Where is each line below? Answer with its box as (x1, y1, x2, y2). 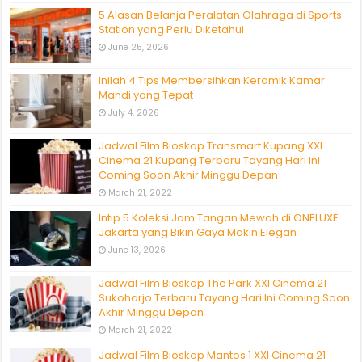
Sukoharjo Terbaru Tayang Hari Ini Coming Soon (99, 290, 351, 306)
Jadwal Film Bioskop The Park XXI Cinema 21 (99, 276, 327, 292)
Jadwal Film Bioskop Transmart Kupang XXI (99, 138, 323, 154)
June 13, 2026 (108, 244, 166, 257)
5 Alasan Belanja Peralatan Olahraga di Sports (99, 6, 343, 23)
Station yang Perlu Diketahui (99, 21, 245, 37)
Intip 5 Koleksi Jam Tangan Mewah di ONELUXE (99, 210, 339, 226)
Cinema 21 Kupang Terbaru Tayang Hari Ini (99, 153, 321, 169)
